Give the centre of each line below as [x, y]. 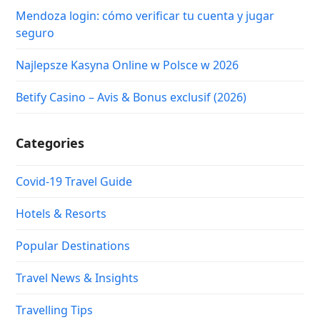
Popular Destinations [73, 245]
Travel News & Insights [77, 277]
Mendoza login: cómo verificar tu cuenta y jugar [145, 15]
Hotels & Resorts [61, 213]
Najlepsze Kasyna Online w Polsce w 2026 [127, 65]
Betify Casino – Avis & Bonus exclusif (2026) [131, 97]
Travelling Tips [55, 310]
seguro [35, 32]
